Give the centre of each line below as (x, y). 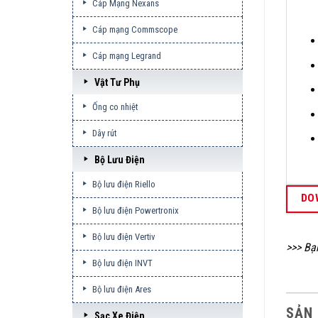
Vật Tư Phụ (117, 82)
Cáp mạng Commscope (135, 29)
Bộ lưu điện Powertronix (135, 210)
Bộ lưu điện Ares (121, 289)
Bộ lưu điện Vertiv (123, 237)
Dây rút (104, 133)
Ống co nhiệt (115, 107)
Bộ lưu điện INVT (122, 263)
